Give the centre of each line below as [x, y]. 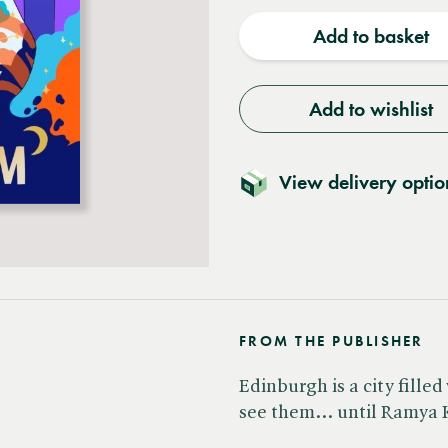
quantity [297, 16]
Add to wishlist [370, 109]
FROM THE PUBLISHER [331, 341]
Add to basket [370, 36]
